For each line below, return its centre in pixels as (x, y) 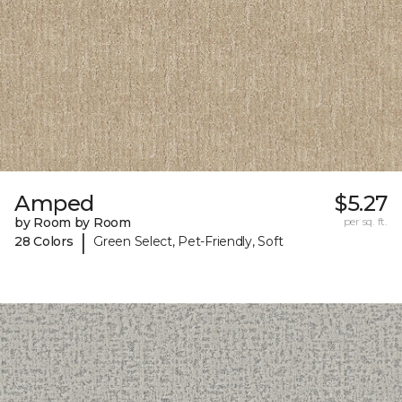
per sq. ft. (365, 221)
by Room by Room (73, 222)
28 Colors (44, 242)
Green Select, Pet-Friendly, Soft (188, 242)
